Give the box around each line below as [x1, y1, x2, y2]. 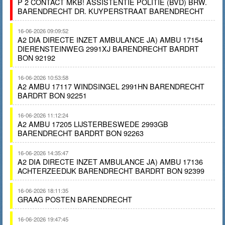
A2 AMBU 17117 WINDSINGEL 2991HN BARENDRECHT [18, 81, 204, 91]
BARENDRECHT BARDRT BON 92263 [18, 128, 144, 138]
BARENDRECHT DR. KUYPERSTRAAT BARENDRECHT [18, 6, 204, 16]
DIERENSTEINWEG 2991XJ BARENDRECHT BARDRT [18, 43, 199, 54]
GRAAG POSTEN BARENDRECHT [18, 194, 132, 204]
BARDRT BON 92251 [18, 90, 87, 100]
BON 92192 [18, 52, 55, 63]
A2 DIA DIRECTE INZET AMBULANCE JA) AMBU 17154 [18, 34, 203, 45]
